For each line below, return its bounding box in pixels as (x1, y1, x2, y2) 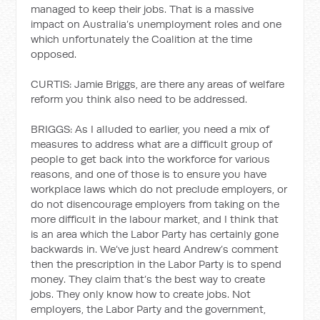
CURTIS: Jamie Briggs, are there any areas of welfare (31, 76, 285, 91)
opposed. (31, 46, 77, 61)
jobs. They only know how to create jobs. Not (31, 286, 251, 301)
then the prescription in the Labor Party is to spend (31, 256, 282, 271)
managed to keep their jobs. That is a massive (31, 1, 254, 16)
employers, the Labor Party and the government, (31, 301, 266, 316)
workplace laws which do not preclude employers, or (31, 181, 288, 196)
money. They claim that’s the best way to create (31, 271, 266, 286)
